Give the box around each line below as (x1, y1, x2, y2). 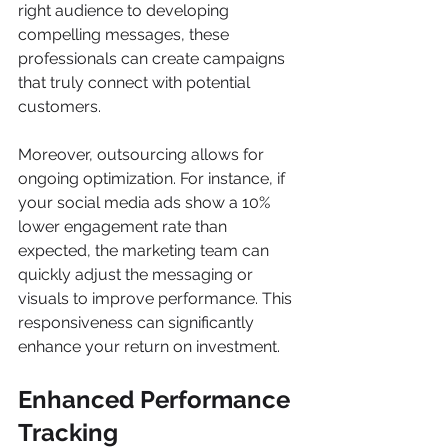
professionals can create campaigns (18, 49, 289, 68)
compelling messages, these (18, 25, 233, 44)
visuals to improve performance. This (18, 289, 296, 308)
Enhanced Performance (18, 385, 296, 414)
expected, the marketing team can (18, 241, 273, 260)
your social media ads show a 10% (18, 193, 274, 212)
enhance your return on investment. (18, 337, 280, 356)
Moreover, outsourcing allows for (18, 145, 268, 164)
